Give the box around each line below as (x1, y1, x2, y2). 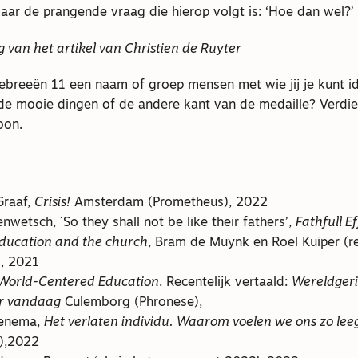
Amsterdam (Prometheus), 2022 (70, 196, 268, 209)
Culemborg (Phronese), (60, 296, 202, 309)
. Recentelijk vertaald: (158, 276, 292, 289)
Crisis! (34, 196, 70, 209)
